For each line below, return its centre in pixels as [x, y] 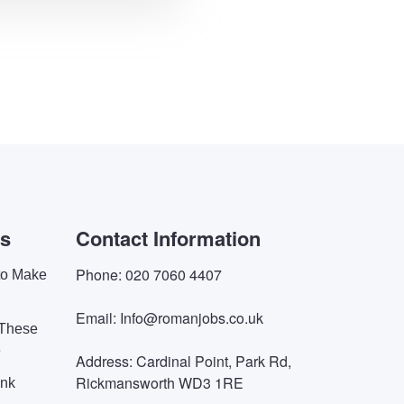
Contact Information [168, 238]
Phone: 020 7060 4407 [148, 275]
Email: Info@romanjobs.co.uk [169, 318]
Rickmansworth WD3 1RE [159, 383]
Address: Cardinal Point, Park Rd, [183, 361]
